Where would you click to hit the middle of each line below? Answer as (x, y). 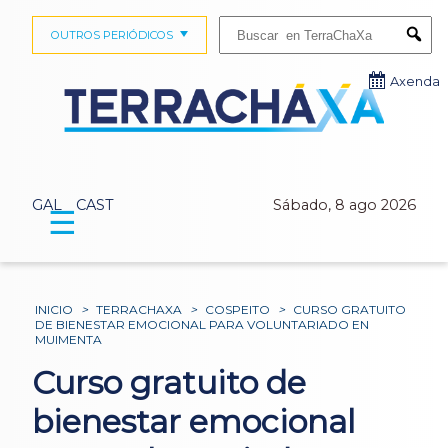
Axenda (415, 81)
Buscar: (237, 22)
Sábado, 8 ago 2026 (344, 205)
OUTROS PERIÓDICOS (111, 35)
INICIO (54, 310)
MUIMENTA (69, 340)
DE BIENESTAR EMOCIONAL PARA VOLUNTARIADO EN (202, 325)
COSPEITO (238, 310)
